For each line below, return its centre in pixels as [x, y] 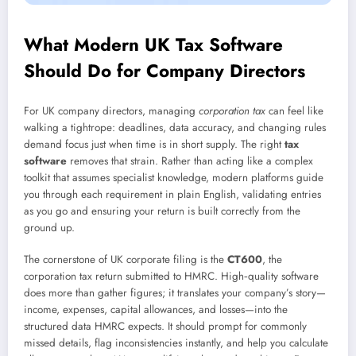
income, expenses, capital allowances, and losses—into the [156, 310]
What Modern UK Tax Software [153, 45]
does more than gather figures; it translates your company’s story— [175, 293]
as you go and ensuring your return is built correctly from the [162, 211]
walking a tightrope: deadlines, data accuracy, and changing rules [175, 127]
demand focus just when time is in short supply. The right [154, 144]
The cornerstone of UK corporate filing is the [126, 260]
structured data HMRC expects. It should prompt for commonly [165, 327]
